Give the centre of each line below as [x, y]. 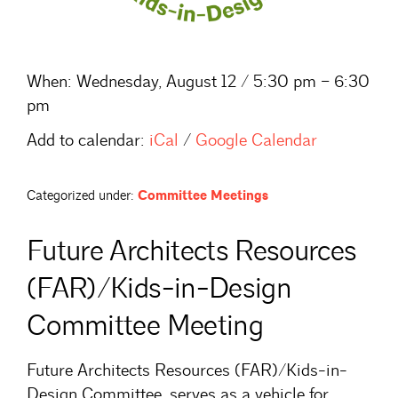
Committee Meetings [203, 196]
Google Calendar [256, 140]
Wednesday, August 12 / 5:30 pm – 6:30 [221, 82]
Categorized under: [80, 196]
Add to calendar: [86, 140]
